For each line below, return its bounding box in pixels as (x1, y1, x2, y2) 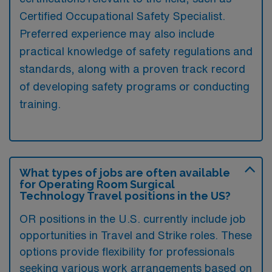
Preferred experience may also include (19, 27, 214, 39)
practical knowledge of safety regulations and (19, 45, 253, 56)
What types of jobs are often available (19, 166, 230, 179)
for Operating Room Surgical (19, 177, 175, 191)
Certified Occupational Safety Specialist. (19, 10, 225, 21)
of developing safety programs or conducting (19, 80, 250, 92)
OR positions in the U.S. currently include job (19, 212, 246, 224)
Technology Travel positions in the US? (19, 189, 231, 202)
